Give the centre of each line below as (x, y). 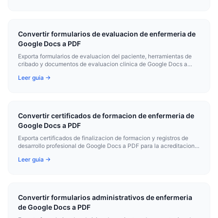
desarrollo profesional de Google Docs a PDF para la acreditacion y (109, 146)
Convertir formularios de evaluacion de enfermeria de (107, 34)
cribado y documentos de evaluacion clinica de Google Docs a (103, 64)
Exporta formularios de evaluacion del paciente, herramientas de (105, 56)
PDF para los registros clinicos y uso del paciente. (85, 72)
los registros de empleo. (50, 154)
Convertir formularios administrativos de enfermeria (105, 197)
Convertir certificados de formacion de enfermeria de (106, 116)
